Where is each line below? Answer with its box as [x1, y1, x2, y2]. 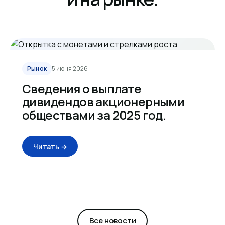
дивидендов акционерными [22, 93, 185, 110]
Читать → [33, 141, 67, 151]
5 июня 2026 [52, 64, 88, 73]
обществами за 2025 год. [22, 106, 166, 123]
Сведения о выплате [22, 80, 142, 97]
